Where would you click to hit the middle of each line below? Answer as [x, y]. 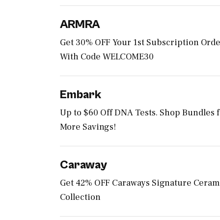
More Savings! [88, 127]
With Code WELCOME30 [107, 57]
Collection [80, 197]
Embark [81, 95]
